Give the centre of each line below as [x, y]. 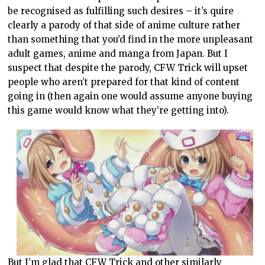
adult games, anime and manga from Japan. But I [118, 54]
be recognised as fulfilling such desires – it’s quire [121, 11]
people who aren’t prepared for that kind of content [124, 82]
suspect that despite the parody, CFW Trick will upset [128, 68]
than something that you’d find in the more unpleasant [131, 40]
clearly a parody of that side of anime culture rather [124, 25]
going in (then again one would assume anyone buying [130, 96]
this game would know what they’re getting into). [119, 111]
